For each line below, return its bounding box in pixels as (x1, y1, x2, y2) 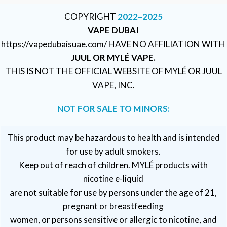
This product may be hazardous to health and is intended (7, 132, 220, 143)
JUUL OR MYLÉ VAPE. (71, 52, 156, 63)
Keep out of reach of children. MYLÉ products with (19, 159, 208, 170)
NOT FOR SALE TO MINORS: (57, 103, 170, 114)
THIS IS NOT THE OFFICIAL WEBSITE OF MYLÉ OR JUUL (5, 65, 222, 77)
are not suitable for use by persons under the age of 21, (10, 186, 217, 198)
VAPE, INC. (92, 79, 135, 90)
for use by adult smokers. (66, 145, 161, 157)
